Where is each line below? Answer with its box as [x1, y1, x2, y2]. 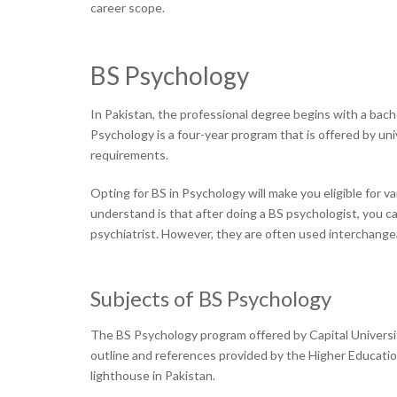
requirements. [90, 147, 171, 162]
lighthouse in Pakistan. [90, 368, 218, 383]
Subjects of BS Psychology [90, 285, 331, 311]
